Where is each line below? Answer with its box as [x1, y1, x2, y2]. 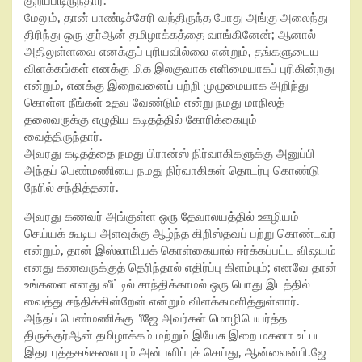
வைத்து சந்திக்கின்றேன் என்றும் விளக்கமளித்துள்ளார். [24, 294, 300, 309]
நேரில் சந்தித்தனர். [24, 180, 119, 195]
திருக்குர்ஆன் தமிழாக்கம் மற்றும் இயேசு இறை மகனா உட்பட [24, 328, 323, 343]
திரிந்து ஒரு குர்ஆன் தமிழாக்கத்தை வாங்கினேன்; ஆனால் [24, 27, 316, 42]
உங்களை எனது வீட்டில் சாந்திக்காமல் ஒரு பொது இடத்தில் [24, 277, 310, 292]
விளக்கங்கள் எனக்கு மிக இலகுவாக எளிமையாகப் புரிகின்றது [24, 61, 335, 76]
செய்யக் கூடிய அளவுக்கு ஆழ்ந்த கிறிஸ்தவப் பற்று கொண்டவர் [24, 226, 336, 241]
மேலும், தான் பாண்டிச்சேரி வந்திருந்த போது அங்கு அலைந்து [24, 11, 328, 25]
